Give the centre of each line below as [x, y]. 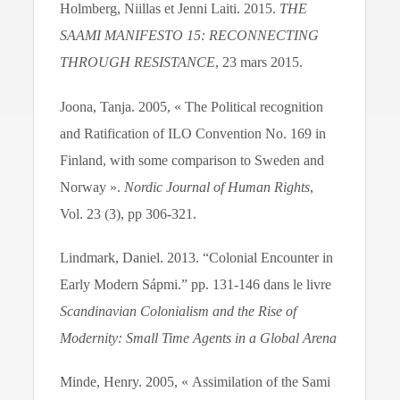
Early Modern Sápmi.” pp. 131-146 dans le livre [198, 284]
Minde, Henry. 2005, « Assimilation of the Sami [196, 381]
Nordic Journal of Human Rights [217, 187]
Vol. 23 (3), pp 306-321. [129, 213]
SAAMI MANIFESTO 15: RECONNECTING [190, 36]
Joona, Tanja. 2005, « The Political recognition [192, 106]
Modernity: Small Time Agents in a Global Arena [199, 337]
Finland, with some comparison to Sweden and [192, 160]
